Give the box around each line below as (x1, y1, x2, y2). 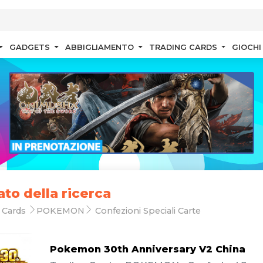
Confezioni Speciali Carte (92, 205, 201, 217)
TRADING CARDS (149, 43, 220, 52)
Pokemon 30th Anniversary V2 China (49, 243, 245, 255)
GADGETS (9, 43, 52, 52)
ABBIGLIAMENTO (65, 43, 136, 52)
